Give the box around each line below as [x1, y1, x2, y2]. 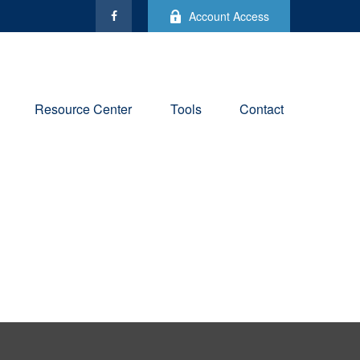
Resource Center [35, 100, 132, 119]
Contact [239, 100, 284, 119]
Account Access [189, 8, 269, 24]
